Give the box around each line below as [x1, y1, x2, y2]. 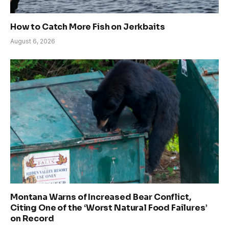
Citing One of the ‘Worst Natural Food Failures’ [10, 202, 208, 214]
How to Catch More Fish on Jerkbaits [10, 21, 165, 33]
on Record [10, 213, 54, 224]
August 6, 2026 [10, 37, 55, 45]
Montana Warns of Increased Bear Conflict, [10, 192, 191, 203]
